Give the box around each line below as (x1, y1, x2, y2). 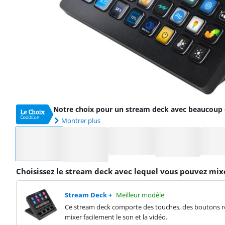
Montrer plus (61, 116, 100, 125)
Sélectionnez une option (16, 127, 89, 136)
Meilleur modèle (116, 190, 164, 200)
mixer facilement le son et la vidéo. (65, 212, 167, 222)
